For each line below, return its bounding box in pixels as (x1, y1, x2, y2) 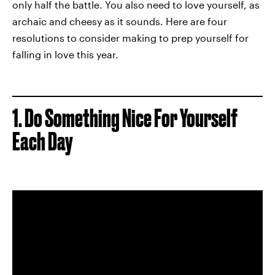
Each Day (12, 128, 73, 155)
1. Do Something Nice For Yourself (12, 104, 238, 132)
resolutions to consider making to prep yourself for (12, 32, 249, 44)
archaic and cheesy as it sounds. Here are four (12, 15, 227, 27)
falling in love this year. (12, 48, 118, 60)
